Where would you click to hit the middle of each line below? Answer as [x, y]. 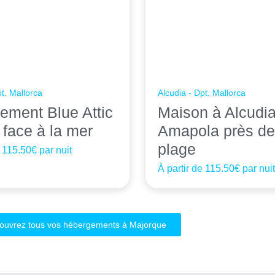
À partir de [182, 169]
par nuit [55, 150]
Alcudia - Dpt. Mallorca [202, 93]
